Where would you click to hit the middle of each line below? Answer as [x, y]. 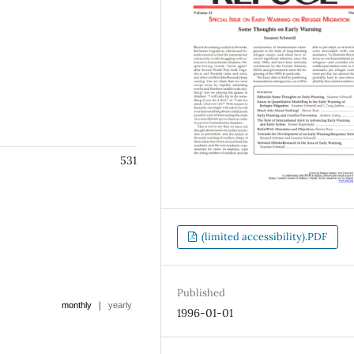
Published [201, 292]
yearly [120, 305]
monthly [77, 305]
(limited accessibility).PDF [264, 236]
